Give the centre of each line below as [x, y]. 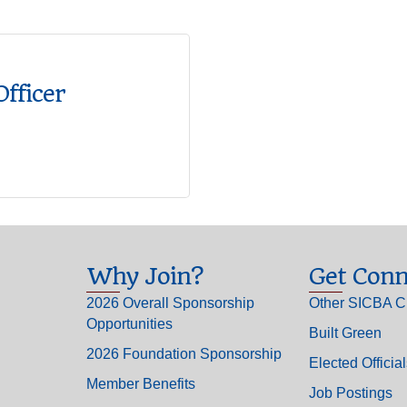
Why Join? [144, 276]
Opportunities [129, 324]
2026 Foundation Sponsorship [184, 354]
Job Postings [350, 393]
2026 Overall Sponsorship [170, 303]
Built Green [345, 333]
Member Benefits [140, 384]
